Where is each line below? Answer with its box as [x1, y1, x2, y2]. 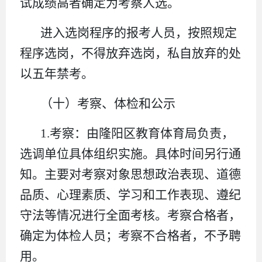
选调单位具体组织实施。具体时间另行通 [20, 146, 241, 161]
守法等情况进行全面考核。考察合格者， [20, 208, 241, 222]
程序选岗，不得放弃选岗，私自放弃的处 [20, 46, 241, 60]
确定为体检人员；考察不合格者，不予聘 [20, 228, 241, 243]
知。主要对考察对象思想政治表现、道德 [20, 167, 241, 181]
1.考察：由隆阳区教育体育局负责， [40, 126, 235, 140]
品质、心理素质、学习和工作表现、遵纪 [20, 187, 241, 202]
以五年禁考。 [20, 66, 94, 81]
